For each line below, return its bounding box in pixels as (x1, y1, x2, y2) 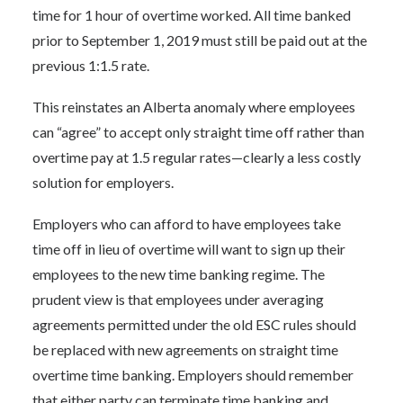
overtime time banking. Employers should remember (32, 366, 354, 383)
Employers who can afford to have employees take (32, 215, 341, 232)
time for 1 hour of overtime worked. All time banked (32, 6, 351, 23)
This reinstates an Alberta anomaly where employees (32, 98, 355, 115)
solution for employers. (32, 174, 174, 191)
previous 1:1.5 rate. (32, 57, 149, 74)
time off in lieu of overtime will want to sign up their (32, 240, 345, 257)
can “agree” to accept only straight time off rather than (32, 123, 364, 140)
